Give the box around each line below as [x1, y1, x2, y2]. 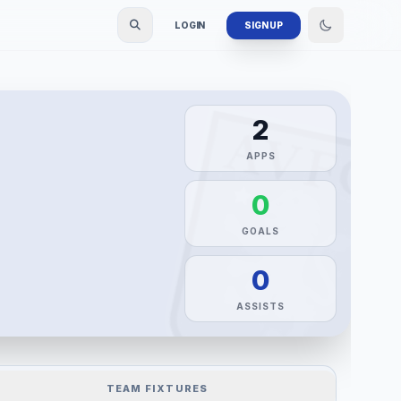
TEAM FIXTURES [106, 381, 209, 395]
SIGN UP [244, 19, 283, 30]
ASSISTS [236, 301, 285, 312]
